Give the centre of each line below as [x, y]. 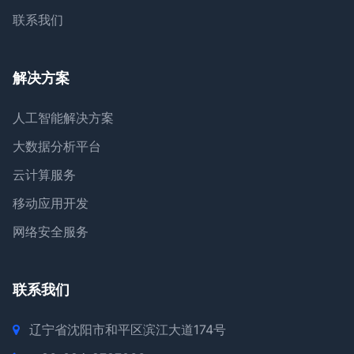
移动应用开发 [51, 203]
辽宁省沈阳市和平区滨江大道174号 [128, 330]
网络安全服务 [51, 232]
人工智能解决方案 [63, 118]
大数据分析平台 [57, 147]
